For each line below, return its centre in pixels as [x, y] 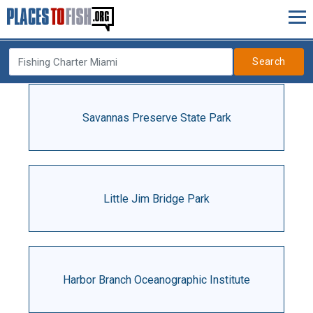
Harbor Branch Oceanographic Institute [156, 279]
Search [269, 61]
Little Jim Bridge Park [156, 198]
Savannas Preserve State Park [156, 117]
